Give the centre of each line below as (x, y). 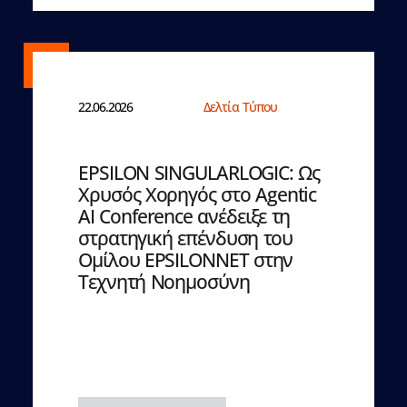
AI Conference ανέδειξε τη (184, 217)
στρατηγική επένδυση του (186, 238)
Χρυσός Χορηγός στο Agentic (198, 195)
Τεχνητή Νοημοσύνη (164, 282)
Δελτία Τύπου (241, 107)
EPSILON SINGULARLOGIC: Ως (199, 173)
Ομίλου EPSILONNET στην (186, 260)
